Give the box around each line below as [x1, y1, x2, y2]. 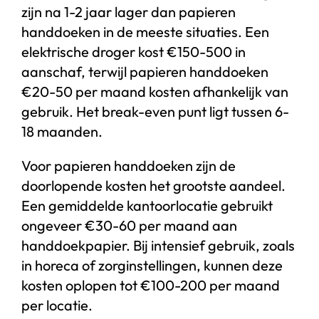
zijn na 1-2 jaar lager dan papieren [21, 2, 236, 21]
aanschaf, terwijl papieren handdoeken [21, 62, 268, 80]
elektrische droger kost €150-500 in [21, 42, 246, 61]
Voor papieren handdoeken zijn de [21, 156, 236, 174]
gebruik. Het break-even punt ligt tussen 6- [21, 102, 289, 120]
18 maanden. [21, 122, 103, 140]
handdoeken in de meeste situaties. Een [21, 22, 269, 41]
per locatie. [21, 296, 93, 314]
